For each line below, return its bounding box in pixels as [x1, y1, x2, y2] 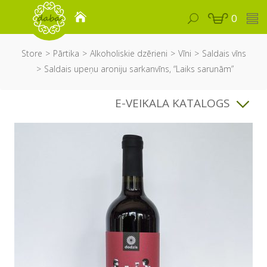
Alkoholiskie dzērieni [89, 48, 167, 59]
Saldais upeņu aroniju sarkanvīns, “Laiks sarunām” [44, 63, 234, 74]
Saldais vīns [201, 48, 246, 59]
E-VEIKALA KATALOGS [115, 95, 230, 111]
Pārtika [52, 48, 79, 59]
